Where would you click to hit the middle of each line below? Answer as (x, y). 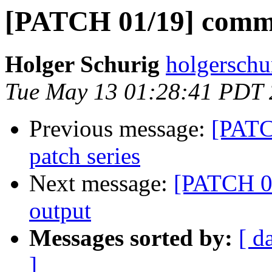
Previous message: (120, 129)
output (60, 211)
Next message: (101, 183)
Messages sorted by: (131, 238)
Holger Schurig (82, 64)
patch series (85, 156)
